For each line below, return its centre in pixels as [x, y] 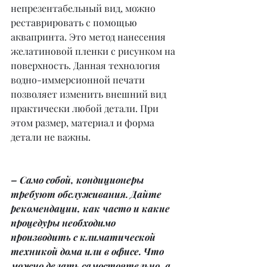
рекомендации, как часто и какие [91, 208]
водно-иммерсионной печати [79, 79]
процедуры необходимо [64, 222]
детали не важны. [51, 136]
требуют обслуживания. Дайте [87, 194]
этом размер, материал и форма [84, 122]
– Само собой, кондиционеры [78, 179]
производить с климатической [84, 237]
